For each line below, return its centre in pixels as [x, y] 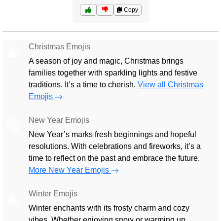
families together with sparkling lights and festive [113, 73]
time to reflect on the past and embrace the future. [114, 158]
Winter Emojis [53, 194]
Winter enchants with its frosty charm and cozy [109, 208]
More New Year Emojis [70, 170]
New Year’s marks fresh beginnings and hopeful [112, 134]
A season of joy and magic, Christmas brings [106, 61]
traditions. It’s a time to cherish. [83, 85]
